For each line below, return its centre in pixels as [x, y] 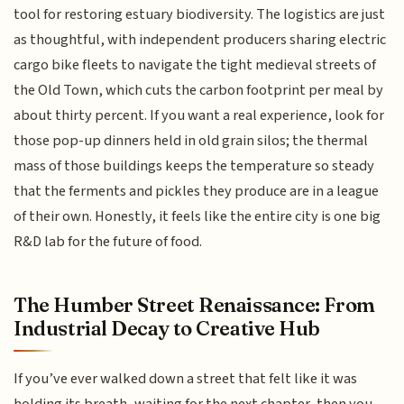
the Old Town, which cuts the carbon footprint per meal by [199, 91]
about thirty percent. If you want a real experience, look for [199, 116]
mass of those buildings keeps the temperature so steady [194, 166]
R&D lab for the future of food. [108, 242]
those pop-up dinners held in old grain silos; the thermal [191, 141]
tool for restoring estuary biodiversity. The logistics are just [200, 15]
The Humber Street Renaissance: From [194, 304]
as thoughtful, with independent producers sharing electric [200, 40]
